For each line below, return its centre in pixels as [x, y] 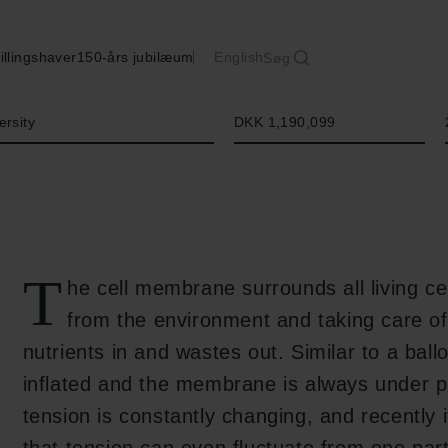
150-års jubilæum [135, 57]
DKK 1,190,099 [284, 122]
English [239, 57]
